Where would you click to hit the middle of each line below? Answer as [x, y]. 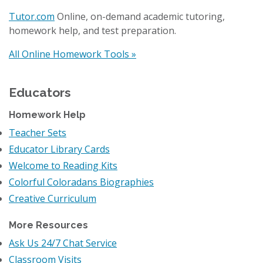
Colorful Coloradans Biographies [81, 182]
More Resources [48, 225]
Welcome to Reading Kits [63, 165]
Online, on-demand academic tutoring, [140, 16]
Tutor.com [32, 16]
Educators [40, 92]
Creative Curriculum [53, 198]
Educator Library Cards [59, 149]
